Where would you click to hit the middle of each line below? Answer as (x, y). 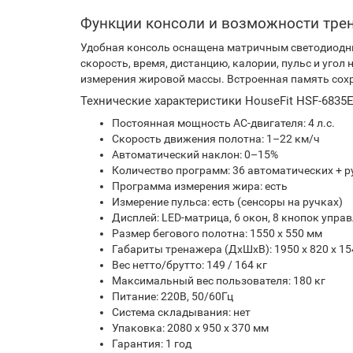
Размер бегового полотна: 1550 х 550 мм (217, 233)
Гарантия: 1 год (152, 344)
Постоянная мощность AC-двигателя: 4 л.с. (223, 123)
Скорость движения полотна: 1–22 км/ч (216, 139)
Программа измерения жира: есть (200, 186)
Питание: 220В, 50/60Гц (173, 296)
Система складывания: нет (181, 312)
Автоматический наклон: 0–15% (195, 154)
